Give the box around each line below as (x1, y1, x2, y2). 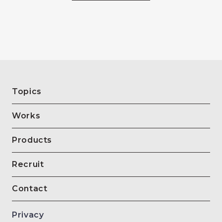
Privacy (12, 210, 44, 220)
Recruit (12, 160, 44, 169)
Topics (12, 87, 42, 96)
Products (12, 135, 53, 145)
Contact (12, 184, 48, 193)
